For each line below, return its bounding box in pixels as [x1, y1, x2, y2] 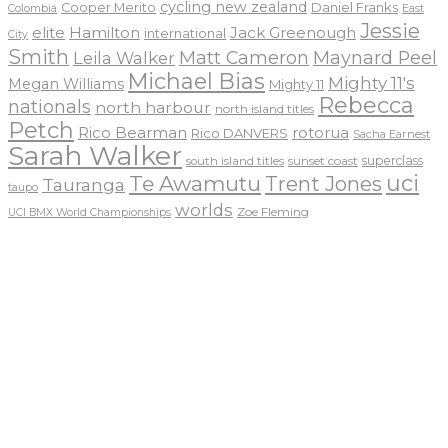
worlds [175, 199, 233, 220]
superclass [362, 152, 423, 168]
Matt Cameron [179, 46, 309, 68]
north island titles [215, 100, 314, 116]
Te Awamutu [129, 170, 261, 196]
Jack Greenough [230, 23, 356, 42]
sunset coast [288, 152, 358, 168]
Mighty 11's [328, 72, 415, 93]
